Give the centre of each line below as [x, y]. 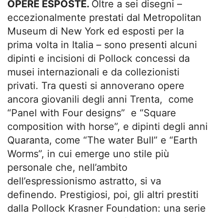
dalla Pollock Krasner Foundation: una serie [107, 208]
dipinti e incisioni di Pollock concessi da [99, 58]
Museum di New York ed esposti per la [96, 31]
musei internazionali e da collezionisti [93, 72]
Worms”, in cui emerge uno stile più [88, 154]
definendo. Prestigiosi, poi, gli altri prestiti [103, 195]
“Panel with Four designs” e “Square [92, 113]
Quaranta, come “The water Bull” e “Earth [102, 140]
